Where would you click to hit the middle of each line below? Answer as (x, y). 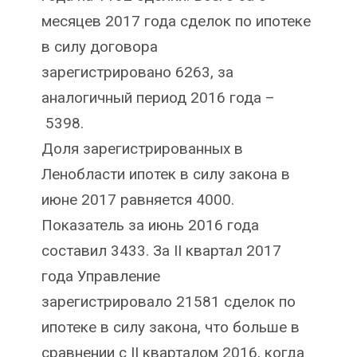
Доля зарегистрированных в (142, 149)
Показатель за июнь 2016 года (150, 226)
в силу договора (99, 47)
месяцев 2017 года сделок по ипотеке (176, 22)
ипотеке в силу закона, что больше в (170, 328)
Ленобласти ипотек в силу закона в (165, 175)
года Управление (100, 277)
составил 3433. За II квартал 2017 (161, 251)
